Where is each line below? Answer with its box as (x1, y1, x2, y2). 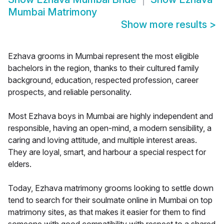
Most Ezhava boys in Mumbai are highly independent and (8, 111, 213, 121)
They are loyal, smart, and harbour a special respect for (8, 147, 206, 157)
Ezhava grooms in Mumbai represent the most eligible (8, 51, 199, 61)
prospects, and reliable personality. (8, 87, 131, 97)
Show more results (121, 18, 209, 31)
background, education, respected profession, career (8, 75, 198, 85)
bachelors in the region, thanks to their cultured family (8, 63, 199, 73)
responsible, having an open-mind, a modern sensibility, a (8, 123, 211, 133)
